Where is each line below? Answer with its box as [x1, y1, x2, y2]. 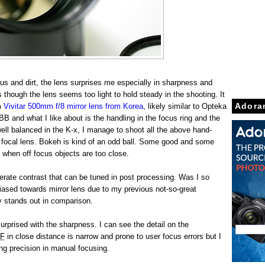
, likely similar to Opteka [143, 101, 227, 111]
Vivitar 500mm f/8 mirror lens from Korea [3, 101, 143, 111]
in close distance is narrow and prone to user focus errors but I [4, 231, 221, 241]
